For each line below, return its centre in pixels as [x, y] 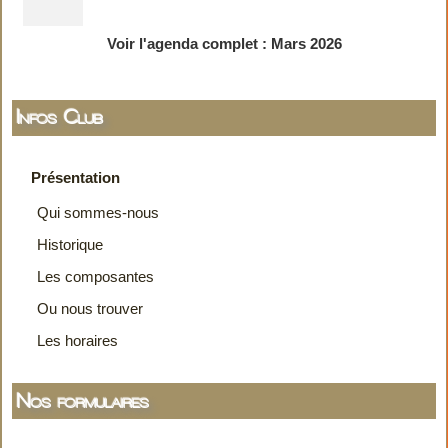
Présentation [75, 178]
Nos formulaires [83, 401]
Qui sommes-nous [98, 212]
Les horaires [77, 340]
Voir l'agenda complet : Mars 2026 [224, 43]
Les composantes [95, 276]
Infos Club [60, 118]
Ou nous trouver [90, 308]
